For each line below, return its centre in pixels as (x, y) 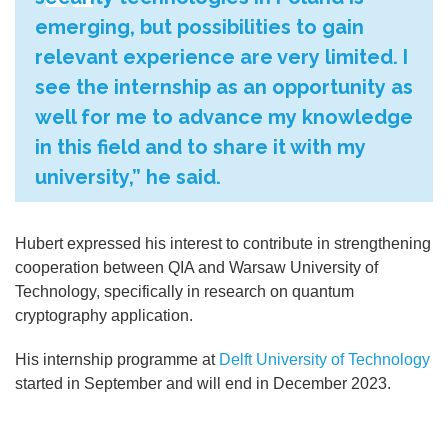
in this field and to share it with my (200, 147)
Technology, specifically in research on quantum (184, 292)
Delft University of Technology (324, 360)
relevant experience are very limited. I (221, 57)
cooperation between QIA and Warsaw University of (196, 268)
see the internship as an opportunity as (224, 87)
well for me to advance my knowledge (224, 117)
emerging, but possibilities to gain (199, 27)
